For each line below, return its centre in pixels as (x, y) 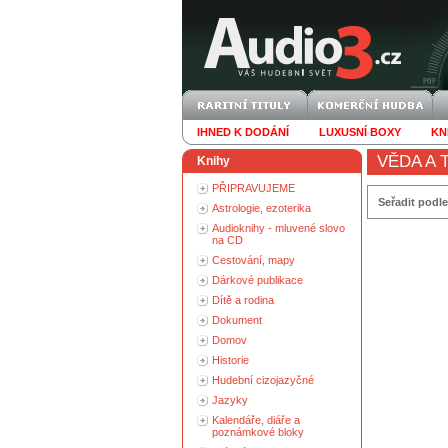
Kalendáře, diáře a (256, 420)
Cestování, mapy (253, 260)
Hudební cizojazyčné (263, 380)
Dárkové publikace (257, 280)
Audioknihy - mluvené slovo (278, 228)
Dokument (237, 320)
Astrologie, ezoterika (261, 208)
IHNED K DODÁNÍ (243, 132)
